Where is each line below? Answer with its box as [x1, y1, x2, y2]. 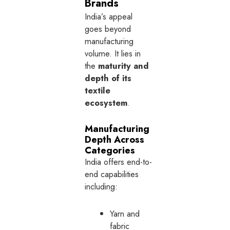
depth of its [85, 71, 132, 84]
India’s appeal [85, 10, 133, 23]
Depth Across [85, 132, 145, 147]
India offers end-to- [85, 156, 152, 168]
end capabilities [85, 168, 139, 181]
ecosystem [85, 96, 128, 109]
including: [85, 180, 118, 193]
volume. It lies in [85, 47, 141, 60]
